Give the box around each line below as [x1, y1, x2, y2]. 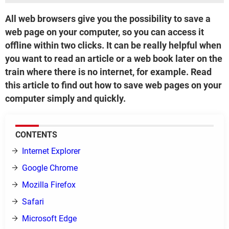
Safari [22, 197, 44, 207]
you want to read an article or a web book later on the [5, 53, 222, 64]
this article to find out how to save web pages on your [5, 80, 222, 90]
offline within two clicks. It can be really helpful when [5, 40, 221, 51]
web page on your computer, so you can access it [5, 27, 204, 37]
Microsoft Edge [22, 214, 77, 223]
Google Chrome [22, 163, 78, 173]
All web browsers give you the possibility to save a [5, 13, 211, 24]
